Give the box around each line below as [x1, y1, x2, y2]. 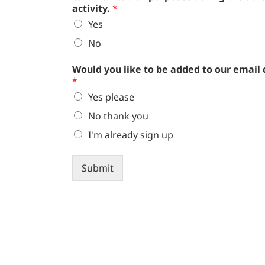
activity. [72, 2, 112, 15]
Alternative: [72, 183, 123, 196]
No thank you [88, 109, 148, 123]
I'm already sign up [88, 128, 173, 142]
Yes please [88, 91, 134, 104]
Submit [82, 161, 114, 175]
